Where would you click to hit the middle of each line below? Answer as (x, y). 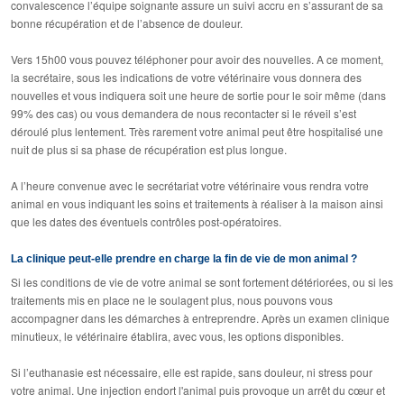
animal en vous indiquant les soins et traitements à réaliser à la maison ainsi (197, 204)
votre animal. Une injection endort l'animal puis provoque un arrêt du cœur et (198, 390)
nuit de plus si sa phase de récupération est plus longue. (149, 150)
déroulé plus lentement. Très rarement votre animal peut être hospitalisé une (197, 132)
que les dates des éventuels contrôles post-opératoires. (146, 222)
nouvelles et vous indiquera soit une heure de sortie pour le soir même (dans (198, 96)
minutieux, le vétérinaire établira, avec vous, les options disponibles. (177, 336)
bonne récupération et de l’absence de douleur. (127, 23)
